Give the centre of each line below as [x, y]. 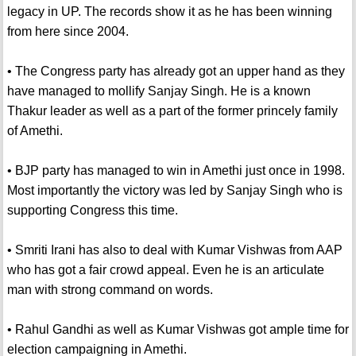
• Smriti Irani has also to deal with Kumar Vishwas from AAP [174, 250]
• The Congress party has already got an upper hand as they [176, 72]
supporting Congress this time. [92, 211]
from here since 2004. [68, 32]
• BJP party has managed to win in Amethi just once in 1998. [176, 171]
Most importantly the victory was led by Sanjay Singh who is [174, 191]
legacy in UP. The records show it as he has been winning [169, 12]
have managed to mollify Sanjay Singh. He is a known [159, 91]
